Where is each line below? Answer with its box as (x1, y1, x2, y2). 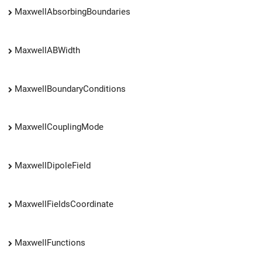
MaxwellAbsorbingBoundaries (15, 6, 130, 17)
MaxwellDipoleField (15, 160, 91, 171)
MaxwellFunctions (15, 237, 85, 248)
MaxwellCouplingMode (15, 122, 104, 133)
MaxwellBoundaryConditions (15, 83, 126, 94)
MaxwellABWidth (15, 44, 80, 56)
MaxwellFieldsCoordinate (15, 198, 113, 209)
